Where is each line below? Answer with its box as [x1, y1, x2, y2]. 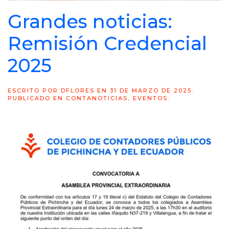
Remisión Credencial [8, 32, 207, 55]
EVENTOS [133, 95, 168, 102]
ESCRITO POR [8, 87, 61, 94]
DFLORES [61, 87, 95, 94]
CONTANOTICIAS [66, 95, 128, 102]
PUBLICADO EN [8, 95, 66, 102]
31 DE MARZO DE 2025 [110, 87, 192, 94]
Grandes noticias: [8, 10, 172, 33]
